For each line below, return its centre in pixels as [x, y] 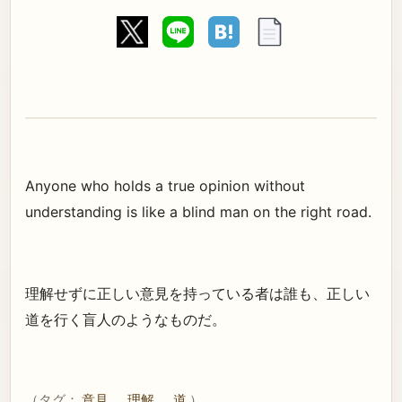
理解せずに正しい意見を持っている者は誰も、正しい [197, 294]
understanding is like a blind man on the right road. [198, 211]
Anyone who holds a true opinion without [165, 185]
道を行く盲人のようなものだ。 [126, 320]
